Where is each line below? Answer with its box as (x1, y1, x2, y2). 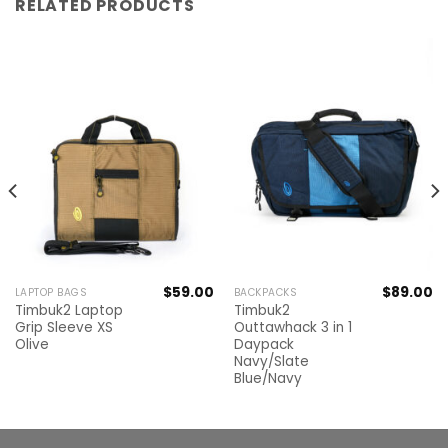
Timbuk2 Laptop (14, 301, 123, 321)
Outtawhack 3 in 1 (233, 318, 352, 338)
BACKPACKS (233, 285, 298, 301)
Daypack (233, 335, 294, 355)
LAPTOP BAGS (14, 285, 88, 301)
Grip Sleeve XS (14, 318, 113, 338)
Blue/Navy (233, 369, 302, 389)
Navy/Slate (233, 352, 309, 372)
